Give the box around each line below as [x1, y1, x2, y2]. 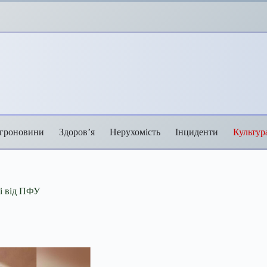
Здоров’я [59, 126, 95, 137]
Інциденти [175, 126, 218, 137]
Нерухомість [110, 126, 160, 137]
